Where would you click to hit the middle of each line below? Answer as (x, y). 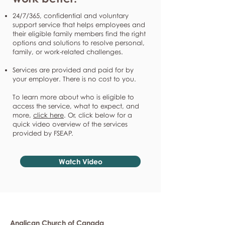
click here (48, 115)
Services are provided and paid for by (73, 70)
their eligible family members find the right (79, 34)
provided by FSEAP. (43, 133)
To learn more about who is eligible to (73, 97)
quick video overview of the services (70, 124)
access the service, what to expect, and (76, 106)
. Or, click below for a (98, 115)
